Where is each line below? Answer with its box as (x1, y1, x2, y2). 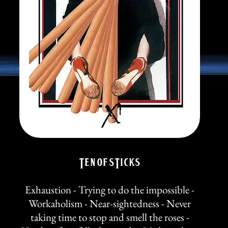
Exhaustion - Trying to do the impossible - (25, 183, 194, 196)
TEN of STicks (79, 154, 140, 168)
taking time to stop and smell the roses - (30, 210, 189, 224)
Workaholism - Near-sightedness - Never (28, 196, 191, 210)
